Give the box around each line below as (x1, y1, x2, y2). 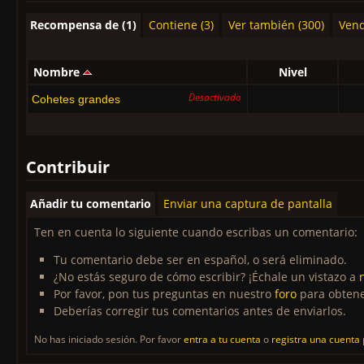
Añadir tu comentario (30, 196, 151, 211)
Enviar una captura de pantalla (162, 196, 332, 211)
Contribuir (26, 156, 110, 178)
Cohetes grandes (32, 93, 120, 106)
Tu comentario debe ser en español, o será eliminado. (54, 252, 347, 267)
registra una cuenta (271, 332, 360, 346)
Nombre (33, 64, 80, 80)
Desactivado (188, 90, 241, 104)
